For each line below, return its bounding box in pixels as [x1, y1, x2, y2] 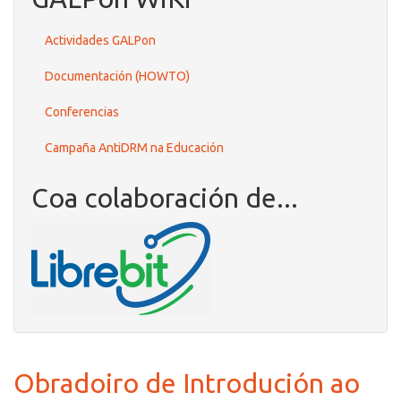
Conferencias [45, 105, 119, 119]
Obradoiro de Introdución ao [13, 368, 360, 398]
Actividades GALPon [45, 33, 156, 47]
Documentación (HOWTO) [45, 69, 190, 83]
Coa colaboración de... [31, 183, 298, 213]
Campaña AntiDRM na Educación [45, 141, 224, 155]
